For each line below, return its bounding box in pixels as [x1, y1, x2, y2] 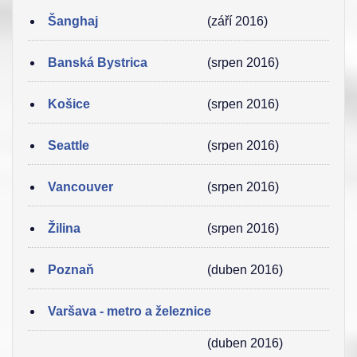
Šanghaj [48, 14, 98, 28]
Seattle [48, 139, 89, 152]
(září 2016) [207, 14, 268, 28]
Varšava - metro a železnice [48, 304, 211, 318]
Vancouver [48, 180, 113, 194]
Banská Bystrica [48, 56, 147, 69]
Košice [48, 97, 90, 111]
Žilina [48, 222, 80, 235]
